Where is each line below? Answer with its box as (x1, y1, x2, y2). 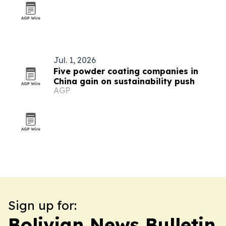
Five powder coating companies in (53, 66, 198, 76)
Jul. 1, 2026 (53, 55, 96, 65)
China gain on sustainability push (53, 76, 195, 86)
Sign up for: (8, 198, 77, 213)
